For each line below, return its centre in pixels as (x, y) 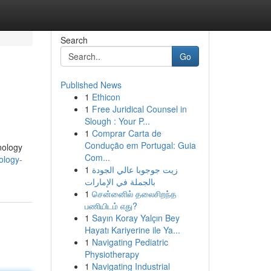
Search (74, 40)
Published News (91, 85)
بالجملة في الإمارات (120, 181)
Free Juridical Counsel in (139, 109)
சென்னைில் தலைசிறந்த (134, 194)
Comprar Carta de (126, 133)
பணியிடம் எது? (111, 206)
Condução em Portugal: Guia (140, 145)
